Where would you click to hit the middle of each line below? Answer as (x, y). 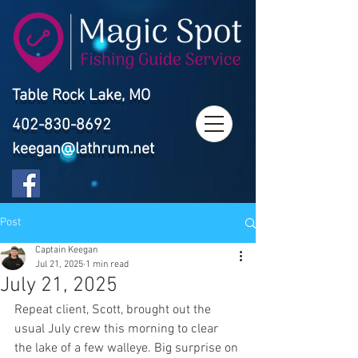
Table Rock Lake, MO (81, 96)
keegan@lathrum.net (83, 149)
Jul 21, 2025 (59, 265)
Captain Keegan (66, 250)
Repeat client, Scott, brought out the (114, 310)
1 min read (107, 265)
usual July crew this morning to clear (118, 329)
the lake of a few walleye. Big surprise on (128, 348)
